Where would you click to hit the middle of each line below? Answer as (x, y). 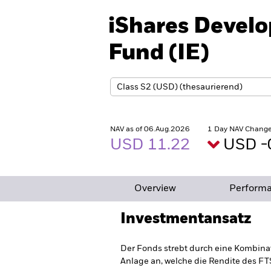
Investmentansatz (186, 219)
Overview (155, 189)
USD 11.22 (152, 145)
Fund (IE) (159, 53)
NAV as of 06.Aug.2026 (150, 129)
